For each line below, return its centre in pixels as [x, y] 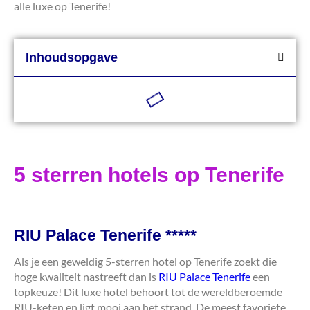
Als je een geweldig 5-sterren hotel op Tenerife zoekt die [145, 262]
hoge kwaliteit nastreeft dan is [86, 277]
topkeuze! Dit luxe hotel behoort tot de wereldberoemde [148, 292]
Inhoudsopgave [72, 58]
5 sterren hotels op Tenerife [149, 175]
